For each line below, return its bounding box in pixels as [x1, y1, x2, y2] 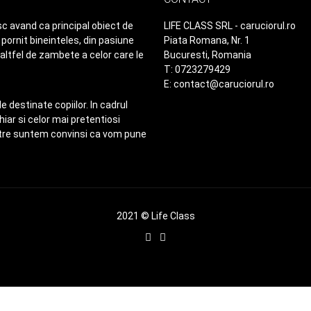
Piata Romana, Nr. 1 [164, 35, 250, 46]
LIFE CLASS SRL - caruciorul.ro [164, 20, 296, 31]
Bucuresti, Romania [164, 49, 251, 60]
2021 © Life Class [116, 210, 195, 221]
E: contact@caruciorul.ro [164, 78, 274, 90]
